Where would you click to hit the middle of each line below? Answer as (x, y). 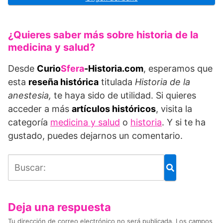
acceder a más (40, 109)
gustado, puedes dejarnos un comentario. (95, 136)
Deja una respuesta (59, 207)
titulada (117, 82)
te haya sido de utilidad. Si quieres (125, 96)
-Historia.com (114, 69)
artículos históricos (114, 109)
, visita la (174, 109)
